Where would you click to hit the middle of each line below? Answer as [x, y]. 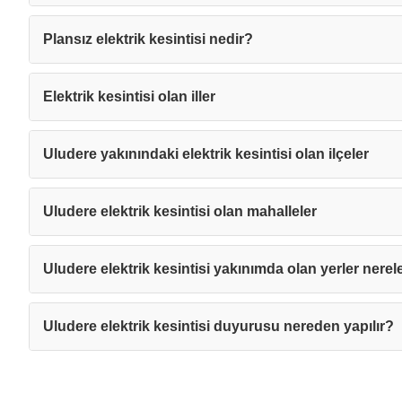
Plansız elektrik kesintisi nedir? [148, 39]
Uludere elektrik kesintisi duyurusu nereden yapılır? [218, 326]
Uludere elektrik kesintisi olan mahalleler [180, 211]
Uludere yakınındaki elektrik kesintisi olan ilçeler [206, 154]
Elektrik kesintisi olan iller [129, 96]
